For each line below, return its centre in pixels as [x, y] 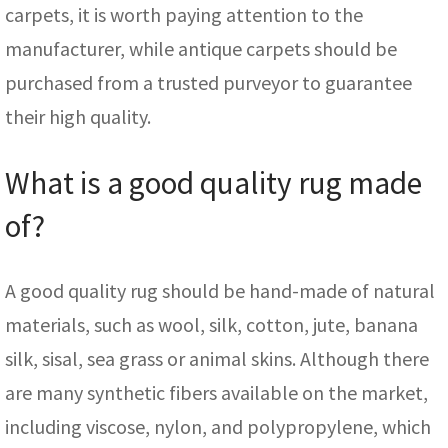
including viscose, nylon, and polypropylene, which [218, 426]
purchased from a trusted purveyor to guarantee [208, 82]
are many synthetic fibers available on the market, [216, 392]
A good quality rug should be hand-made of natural [220, 290]
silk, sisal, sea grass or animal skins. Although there [217, 358]
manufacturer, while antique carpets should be [201, 48]
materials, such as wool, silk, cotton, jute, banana [211, 324]
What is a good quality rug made [213, 182]
